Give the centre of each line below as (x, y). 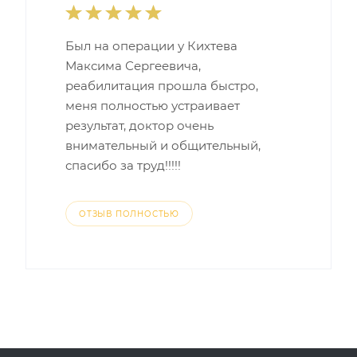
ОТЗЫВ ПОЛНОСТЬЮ (129, 214)
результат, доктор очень (139, 126)
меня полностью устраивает (153, 106)
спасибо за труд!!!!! (123, 165)
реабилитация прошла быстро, (162, 86)
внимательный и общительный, (163, 145)
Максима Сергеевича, (133, 66)
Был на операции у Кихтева (151, 46)
